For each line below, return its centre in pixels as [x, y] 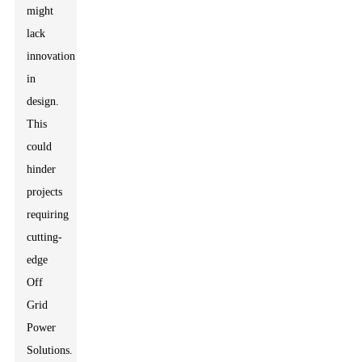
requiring [48, 215]
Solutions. [50, 350]
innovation [51, 56]
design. [43, 101]
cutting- [45, 237]
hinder [42, 169]
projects [45, 192]
